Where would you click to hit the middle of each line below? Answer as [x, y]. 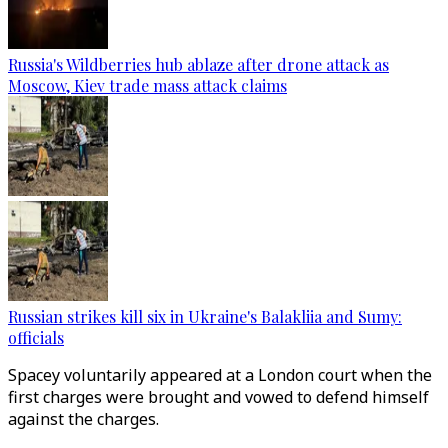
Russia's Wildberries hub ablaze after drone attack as [198, 64]
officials [36, 337]
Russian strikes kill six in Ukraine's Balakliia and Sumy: [205, 316]
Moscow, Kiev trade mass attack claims [147, 85]
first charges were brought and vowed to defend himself [218, 397]
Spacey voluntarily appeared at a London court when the [220, 375]
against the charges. [83, 419]
